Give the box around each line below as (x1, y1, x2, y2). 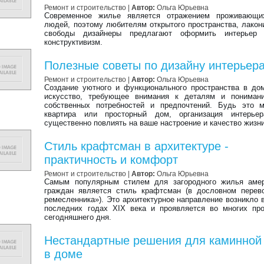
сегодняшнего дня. (44, 213, 112, 222)
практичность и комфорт (44, 153, 179, 166)
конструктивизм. (44, 38, 103, 47)
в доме (44, 247, 83, 260)
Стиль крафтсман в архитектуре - (44, 140, 229, 153)
